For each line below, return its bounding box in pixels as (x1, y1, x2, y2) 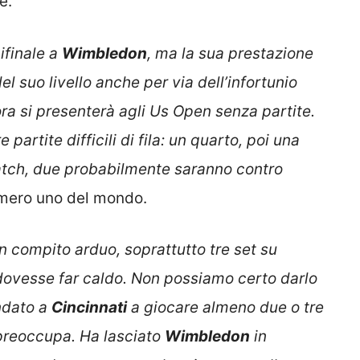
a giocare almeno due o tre (127, 298, 324, 317)
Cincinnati (51, 298, 127, 317)
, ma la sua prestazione (147, 43, 313, 63)
